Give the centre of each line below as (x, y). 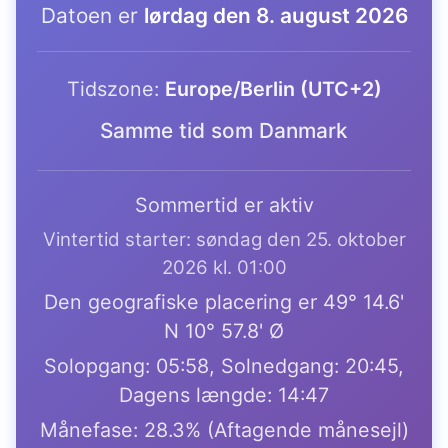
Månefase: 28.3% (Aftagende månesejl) (224, 429)
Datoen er (92, 16)
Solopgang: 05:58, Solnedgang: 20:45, (224, 366)
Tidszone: (115, 88)
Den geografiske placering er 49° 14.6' (224, 302)
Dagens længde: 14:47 (224, 395)
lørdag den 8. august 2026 (275, 16)
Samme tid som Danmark (224, 130)
